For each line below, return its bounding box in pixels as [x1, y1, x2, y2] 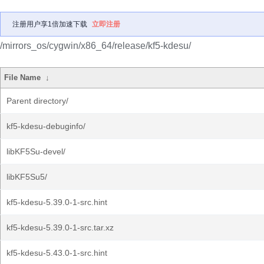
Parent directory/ [6, 96, 68, 105]
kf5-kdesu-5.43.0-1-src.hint [6, 248, 107, 258]
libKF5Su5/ [6, 172, 47, 181]
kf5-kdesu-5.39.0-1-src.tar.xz [6, 223, 114, 232]
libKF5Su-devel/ [6, 147, 65, 156]
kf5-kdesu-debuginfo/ [6, 121, 85, 131]
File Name [4, 73, 41, 82]
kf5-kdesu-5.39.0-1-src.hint [6, 197, 107, 207]
